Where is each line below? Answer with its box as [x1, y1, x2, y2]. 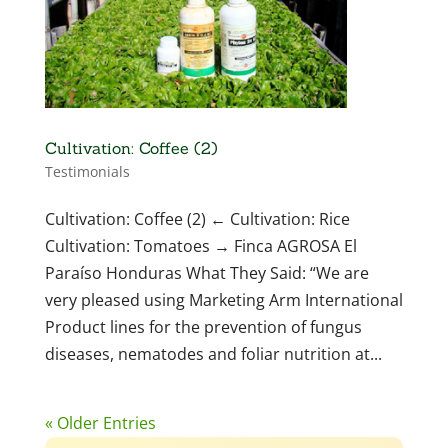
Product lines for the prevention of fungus [44, 316, 362, 339]
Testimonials [44, 162, 130, 182]
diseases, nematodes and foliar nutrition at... [44, 343, 382, 366]
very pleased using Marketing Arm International [44, 289, 403, 312]
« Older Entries [44, 412, 156, 435]
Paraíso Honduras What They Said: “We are [44, 262, 369, 285]
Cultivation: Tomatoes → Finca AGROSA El [44, 235, 357, 258]
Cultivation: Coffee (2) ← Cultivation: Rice [44, 208, 350, 231]
